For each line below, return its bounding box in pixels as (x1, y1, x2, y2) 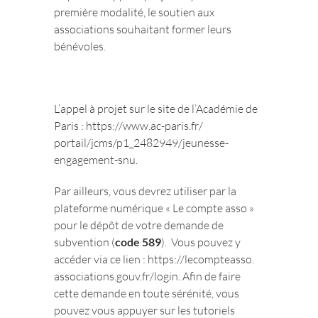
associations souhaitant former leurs (54, 22, 232, 36)
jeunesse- (182, 136, 229, 150)
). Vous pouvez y (161, 235, 241, 249)
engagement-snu (54, 153, 136, 167)
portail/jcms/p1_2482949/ (54, 136, 183, 150)
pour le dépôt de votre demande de (54, 218, 224, 232)
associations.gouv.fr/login (54, 269, 179, 283)
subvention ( (54, 235, 116, 249)
